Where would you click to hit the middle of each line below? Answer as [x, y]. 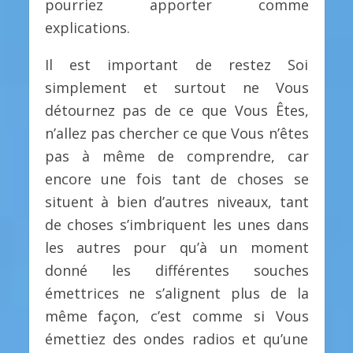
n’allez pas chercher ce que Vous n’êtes [176, 133]
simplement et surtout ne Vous [176, 87]
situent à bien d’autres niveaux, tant [176, 201]
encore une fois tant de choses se [176, 178]
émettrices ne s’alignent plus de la [176, 293]
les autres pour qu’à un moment [176, 247]
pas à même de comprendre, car [176, 156]
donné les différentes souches [176, 270]
